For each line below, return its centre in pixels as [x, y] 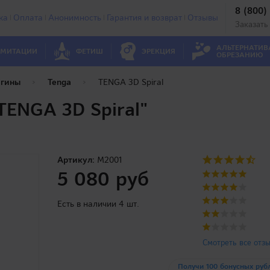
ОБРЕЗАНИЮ [239, 55]
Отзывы [202, 17]
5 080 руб [103, 179]
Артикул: [76, 160]
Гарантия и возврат [144, 17]
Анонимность [74, 17]
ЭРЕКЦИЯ [159, 51]
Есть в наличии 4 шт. [99, 204]
